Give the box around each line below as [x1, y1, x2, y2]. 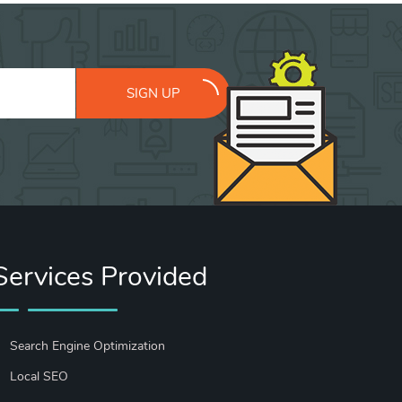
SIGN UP [126, 83, 180, 102]
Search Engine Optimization [10, 337, 165, 354]
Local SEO [10, 368, 68, 386]
